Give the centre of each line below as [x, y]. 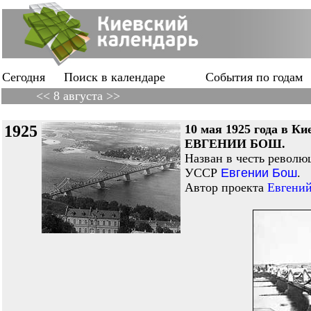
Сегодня [24, 77]
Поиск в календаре [115, 77]
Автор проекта [226, 187]
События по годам [254, 77]
